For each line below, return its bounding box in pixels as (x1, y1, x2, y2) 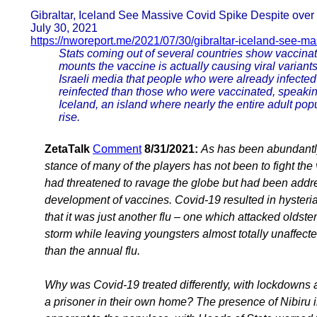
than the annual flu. (45, 244, 140, 257)
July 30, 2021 (30, 21, 98, 34)
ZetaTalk (45, 142, 90, 155)
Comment (93, 142, 142, 155)
